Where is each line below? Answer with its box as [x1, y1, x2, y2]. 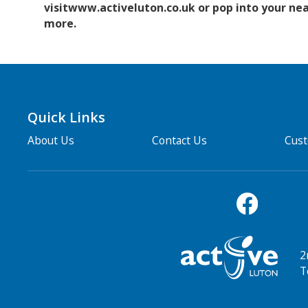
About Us [27, 133, 74, 148]
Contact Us [152, 133, 208, 148]
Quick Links [27, 108, 105, 127]
